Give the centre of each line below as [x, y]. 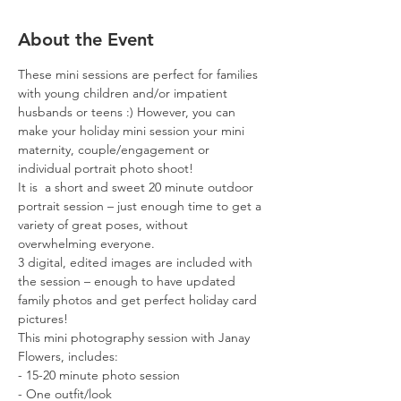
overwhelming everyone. [86, 243]
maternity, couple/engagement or [115, 149]
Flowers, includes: [68, 356]
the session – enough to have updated [128, 281]
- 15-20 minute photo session [99, 375]
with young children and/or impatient [124, 93]
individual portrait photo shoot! [106, 168]
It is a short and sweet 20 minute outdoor [137, 187]
